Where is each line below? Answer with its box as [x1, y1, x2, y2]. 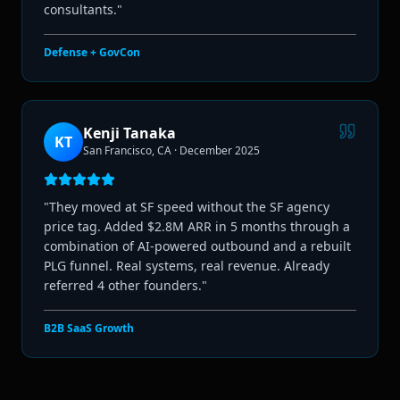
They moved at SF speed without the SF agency [49, 197, 329, 215]
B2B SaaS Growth [44, 320, 134, 336]
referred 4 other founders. [44, 276, 202, 294]
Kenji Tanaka [83, 122, 176, 143]
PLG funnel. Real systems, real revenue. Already [44, 256, 329, 274]
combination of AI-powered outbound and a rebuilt [44, 237, 351, 254]
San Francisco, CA [83, 142, 171, 158]
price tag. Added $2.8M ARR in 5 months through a [44, 217, 350, 235]
